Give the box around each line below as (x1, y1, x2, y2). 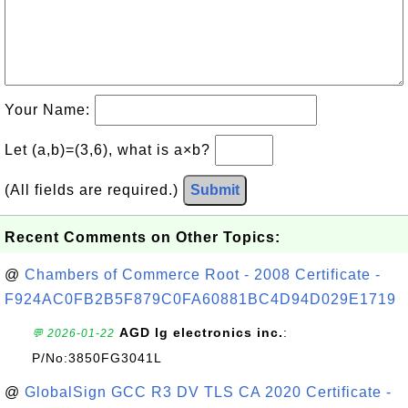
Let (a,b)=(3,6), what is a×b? (5, 142, 215, 158)
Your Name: (5, 102, 95, 117)
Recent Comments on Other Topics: (5, 229, 280, 245)
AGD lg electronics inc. (119, 325, 283, 340)
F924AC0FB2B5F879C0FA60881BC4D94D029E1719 (5, 291, 396, 307)
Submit (190, 182, 240, 198)
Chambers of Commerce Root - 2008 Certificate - (25, 267, 381, 282)
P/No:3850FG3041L (32, 351, 162, 365)
